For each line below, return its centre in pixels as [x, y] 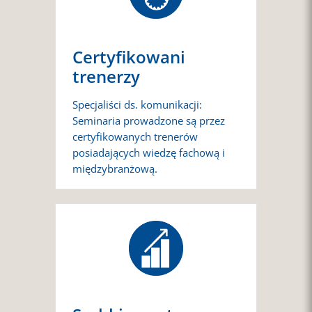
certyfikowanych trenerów [135, 136]
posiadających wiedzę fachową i [149, 153]
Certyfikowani [129, 57]
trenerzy [106, 77]
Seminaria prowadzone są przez [149, 120]
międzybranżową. [115, 169]
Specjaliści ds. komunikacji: [137, 104]
